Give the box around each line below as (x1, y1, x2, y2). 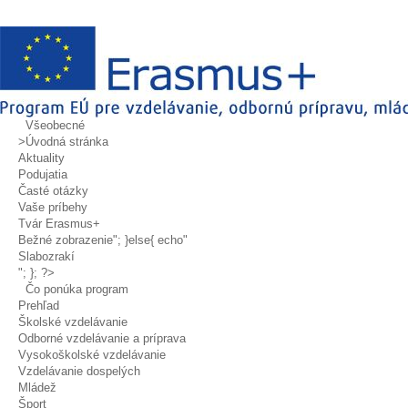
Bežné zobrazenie (18, 233, 113, 247)
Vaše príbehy (18, 200, 87, 214)
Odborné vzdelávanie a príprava (18, 331, 186, 345)
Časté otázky (18, 184, 88, 198)
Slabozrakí (18, 250, 75, 263)
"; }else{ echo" (113, 233, 188, 247)
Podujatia (18, 168, 67, 181)
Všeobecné (18, 118, 92, 132)
